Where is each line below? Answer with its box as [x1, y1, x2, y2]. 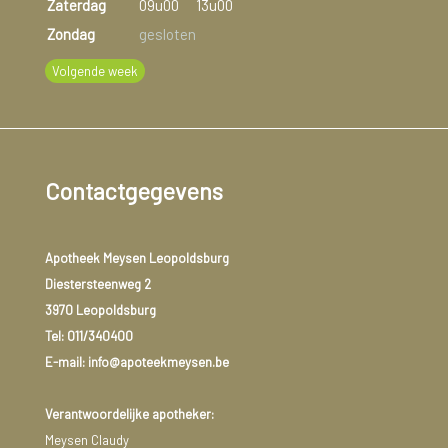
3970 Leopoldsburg [44, 301, 156, 318]
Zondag [46, 25, 95, 44]
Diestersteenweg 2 [44, 275, 151, 292]
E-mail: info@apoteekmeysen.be [44, 353, 229, 370]
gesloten [138, 25, 196, 44]
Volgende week [51, 63, 138, 80]
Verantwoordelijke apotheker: [44, 405, 214, 422]
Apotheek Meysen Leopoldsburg [44, 249, 229, 266]
